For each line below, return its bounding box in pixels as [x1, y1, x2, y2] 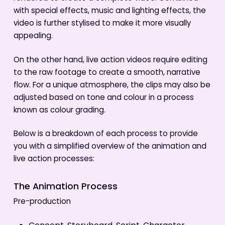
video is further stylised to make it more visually [13, 18, 191, 31]
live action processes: [13, 153, 94, 166]
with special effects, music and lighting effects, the [13, 5, 206, 18]
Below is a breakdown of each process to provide [13, 128, 198, 141]
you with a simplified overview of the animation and [13, 141, 206, 154]
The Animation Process [13, 179, 118, 194]
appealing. [13, 30, 53, 43]
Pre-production [13, 195, 71, 208]
